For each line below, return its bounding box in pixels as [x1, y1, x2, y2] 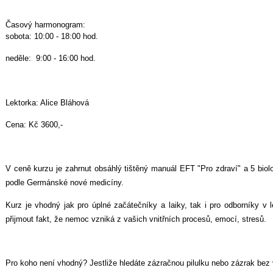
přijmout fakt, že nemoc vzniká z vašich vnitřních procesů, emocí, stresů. [5, 214, 266, 224]
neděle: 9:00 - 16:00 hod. [5, 53, 96, 63]
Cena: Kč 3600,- [5, 119, 63, 129]
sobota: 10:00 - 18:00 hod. [5, 31, 98, 41]
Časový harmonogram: [5, 19, 88, 29]
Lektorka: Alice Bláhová [5, 97, 89, 107]
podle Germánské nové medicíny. [5, 178, 124, 188]
